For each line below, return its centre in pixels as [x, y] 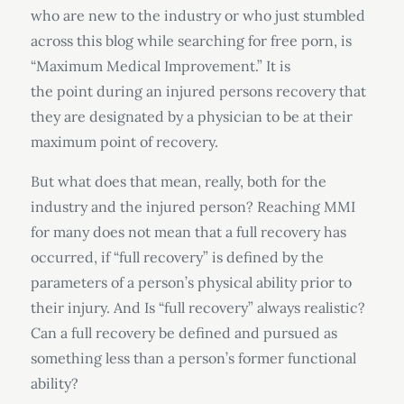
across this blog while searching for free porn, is [191, 41]
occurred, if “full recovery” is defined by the [177, 257]
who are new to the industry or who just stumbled [197, 15]
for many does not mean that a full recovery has [188, 232]
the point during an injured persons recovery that [198, 91]
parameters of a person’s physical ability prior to [191, 282]
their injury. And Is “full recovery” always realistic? [197, 308]
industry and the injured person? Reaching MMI [193, 207]
